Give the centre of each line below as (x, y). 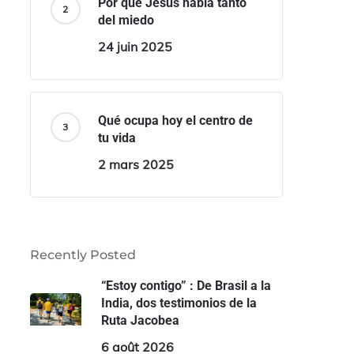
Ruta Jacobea (140, 320)
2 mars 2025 (136, 164)
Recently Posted (83, 255)
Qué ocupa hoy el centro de (175, 121)
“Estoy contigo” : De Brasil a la (186, 286)
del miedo (126, 20)
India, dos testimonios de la (179, 303)
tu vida (117, 138)
